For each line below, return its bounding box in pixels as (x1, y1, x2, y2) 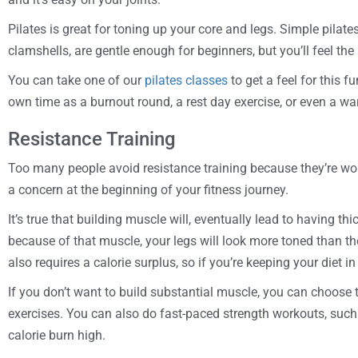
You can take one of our (8, 72, 145, 88)
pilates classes (145, 72, 228, 88)
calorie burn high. (8, 327, 105, 343)
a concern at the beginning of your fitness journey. (8, 181, 288, 197)
